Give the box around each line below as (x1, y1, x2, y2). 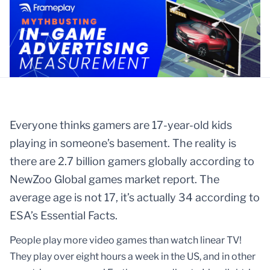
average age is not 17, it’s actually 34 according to (10, 190, 260, 204)
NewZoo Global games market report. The (10, 172, 219, 186)
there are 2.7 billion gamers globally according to (10, 154, 254, 168)
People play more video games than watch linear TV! (10, 234, 242, 246)
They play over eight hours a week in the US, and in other (10, 251, 256, 263)
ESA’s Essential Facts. (10, 209, 118, 222)
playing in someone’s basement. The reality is (10, 136, 236, 149)
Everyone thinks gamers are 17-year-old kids (10, 118, 232, 131)
